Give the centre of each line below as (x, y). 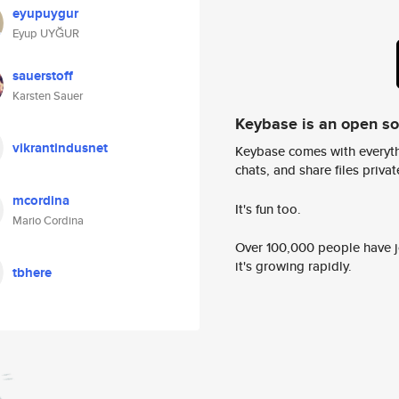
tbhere (32, 273)
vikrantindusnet (60, 148)
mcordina (41, 200)
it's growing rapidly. (293, 266)
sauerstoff (43, 76)
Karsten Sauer (48, 96)
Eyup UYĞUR (46, 33)
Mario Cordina (48, 220)
